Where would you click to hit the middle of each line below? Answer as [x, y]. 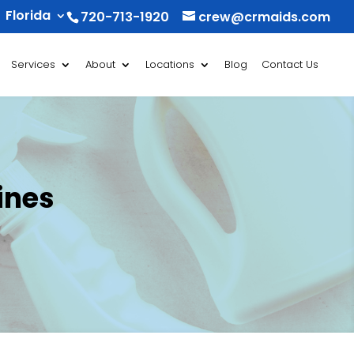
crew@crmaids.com [264, 17]
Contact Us [290, 64]
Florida [28, 15]
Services [33, 64]
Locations [170, 64]
